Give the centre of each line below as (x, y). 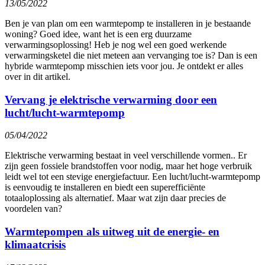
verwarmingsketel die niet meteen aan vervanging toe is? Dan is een (131, 55)
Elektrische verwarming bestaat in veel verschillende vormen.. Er (126, 156)
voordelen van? (33, 209)
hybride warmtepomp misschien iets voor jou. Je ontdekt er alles (124, 66)
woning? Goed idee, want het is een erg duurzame (98, 34)
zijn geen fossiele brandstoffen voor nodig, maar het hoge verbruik (128, 166)
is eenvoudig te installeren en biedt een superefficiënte (105, 188)
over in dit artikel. (38, 76)
